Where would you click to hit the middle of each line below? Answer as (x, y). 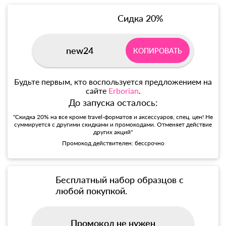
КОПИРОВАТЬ (158, 50)
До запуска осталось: (113, 103)
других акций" (113, 132)
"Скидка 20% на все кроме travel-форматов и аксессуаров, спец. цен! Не (113, 117)
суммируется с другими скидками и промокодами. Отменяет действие (113, 125)
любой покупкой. (92, 191)
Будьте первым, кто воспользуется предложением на (113, 82)
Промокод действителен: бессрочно (113, 143)
